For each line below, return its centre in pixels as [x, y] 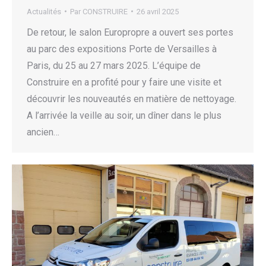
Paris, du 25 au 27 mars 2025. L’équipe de [114, 65]
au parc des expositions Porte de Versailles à [122, 49]
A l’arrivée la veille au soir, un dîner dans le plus [124, 115]
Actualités [44, 11]
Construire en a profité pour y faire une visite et [124, 82]
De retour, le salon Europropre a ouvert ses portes [130, 32]
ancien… [43, 132]
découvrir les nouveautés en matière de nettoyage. [132, 99]
